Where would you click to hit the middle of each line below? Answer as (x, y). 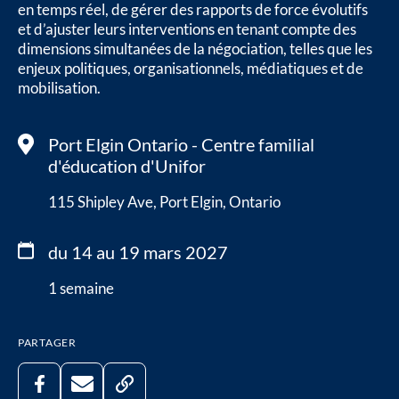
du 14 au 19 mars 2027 (138, 252)
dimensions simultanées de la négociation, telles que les (195, 48)
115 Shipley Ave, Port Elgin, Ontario (164, 201)
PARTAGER (47, 342)
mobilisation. (59, 87)
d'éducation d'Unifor (127, 165)
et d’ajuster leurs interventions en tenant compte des (187, 28)
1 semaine (81, 288)
